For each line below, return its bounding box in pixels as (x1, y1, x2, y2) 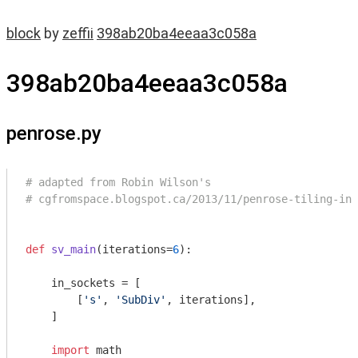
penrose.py (6, 122, 101, 145)
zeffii (62, 25, 93, 42)
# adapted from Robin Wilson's (26, 176, 211, 189)
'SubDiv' (115, 293, 166, 306)
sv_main (51, 243, 96, 256)
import (51, 344, 89, 356)
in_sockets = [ (26, 276, 141, 289)
